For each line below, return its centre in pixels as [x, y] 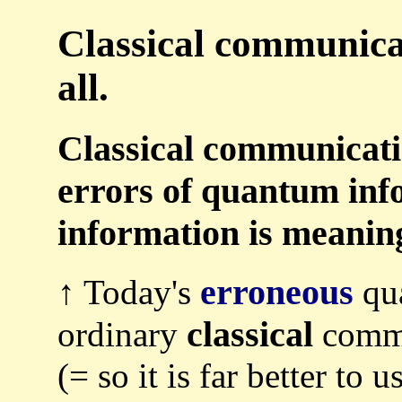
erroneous [277, 292]
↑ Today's [129, 292]
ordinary [122, 334]
